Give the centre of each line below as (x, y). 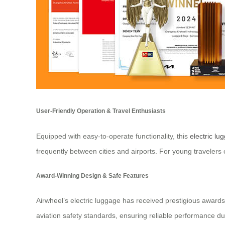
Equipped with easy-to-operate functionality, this (113, 136)
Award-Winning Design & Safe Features (92, 176)
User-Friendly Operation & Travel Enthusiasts (101, 111)
